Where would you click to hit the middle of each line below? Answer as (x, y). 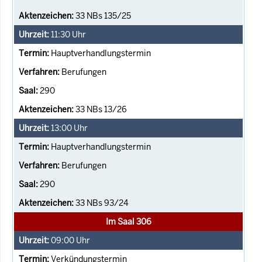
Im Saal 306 (128, 221)
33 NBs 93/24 (102, 203)
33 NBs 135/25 (103, 15)
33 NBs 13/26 (101, 109)
